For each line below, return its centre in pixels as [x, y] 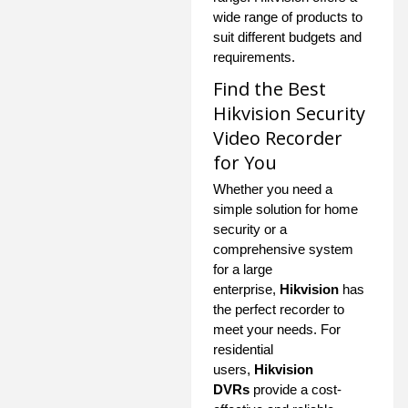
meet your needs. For [277, 329]
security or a [250, 229]
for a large [243, 269]
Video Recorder [278, 138]
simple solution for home [286, 209]
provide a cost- [296, 389]
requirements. [254, 56]
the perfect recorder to [279, 309]
